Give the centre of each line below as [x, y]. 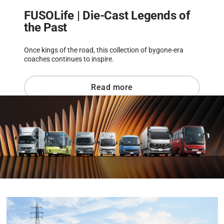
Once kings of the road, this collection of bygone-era [104, 50]
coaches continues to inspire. [69, 59]
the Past [45, 28]
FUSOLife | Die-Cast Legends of [107, 16]
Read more [112, 87]
